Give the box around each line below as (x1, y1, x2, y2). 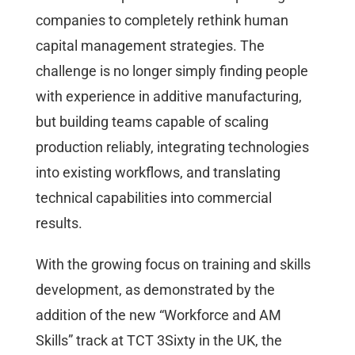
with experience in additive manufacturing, (36, 87, 302, 105)
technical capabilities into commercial (36, 189, 272, 206)
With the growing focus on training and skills (36, 255, 311, 273)
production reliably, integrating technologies (36, 138, 309, 155)
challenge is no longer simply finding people (36, 62, 308, 79)
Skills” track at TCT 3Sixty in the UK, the (36, 331, 282, 349)
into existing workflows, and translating (36, 163, 281, 181)
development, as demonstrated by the (36, 281, 275, 298)
